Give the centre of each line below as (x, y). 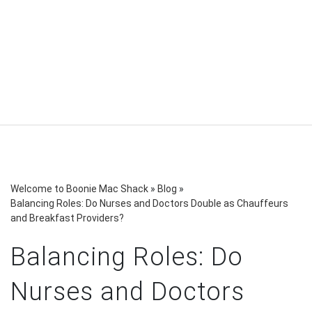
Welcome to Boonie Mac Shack (79, 188)
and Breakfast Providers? (67, 218)
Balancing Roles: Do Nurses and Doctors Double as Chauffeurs (149, 203)
